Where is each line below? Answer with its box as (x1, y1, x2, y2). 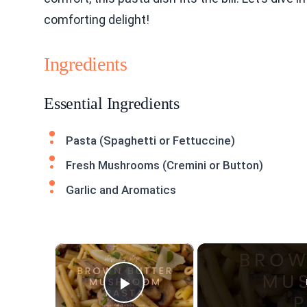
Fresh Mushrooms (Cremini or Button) (66, 158, 263, 172)
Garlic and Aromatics (66, 183, 176, 197)
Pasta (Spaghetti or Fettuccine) (66, 134, 235, 147)
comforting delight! (44, 12, 149, 27)
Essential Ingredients (44, 95, 180, 112)
